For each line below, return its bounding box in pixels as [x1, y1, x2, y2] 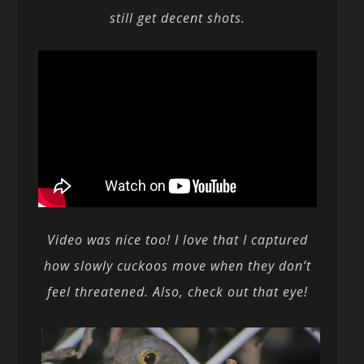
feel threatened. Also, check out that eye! [47, 282, 309, 301]
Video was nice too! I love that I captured [47, 230, 309, 249]
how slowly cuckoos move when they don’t [44, 256, 312, 275]
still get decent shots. [110, 9, 246, 28]
